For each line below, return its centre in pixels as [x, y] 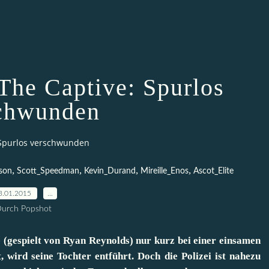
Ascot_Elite [213, 171]
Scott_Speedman [48, 171]
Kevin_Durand [110, 171]
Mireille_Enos [165, 171]
